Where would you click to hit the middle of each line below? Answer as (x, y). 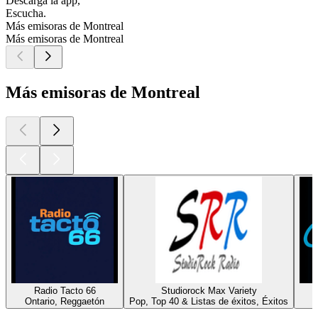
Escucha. (26, 13)
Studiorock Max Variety (209, 290)
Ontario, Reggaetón (65, 301)
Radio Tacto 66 (65, 290)
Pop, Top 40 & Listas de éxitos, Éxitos (209, 301)
